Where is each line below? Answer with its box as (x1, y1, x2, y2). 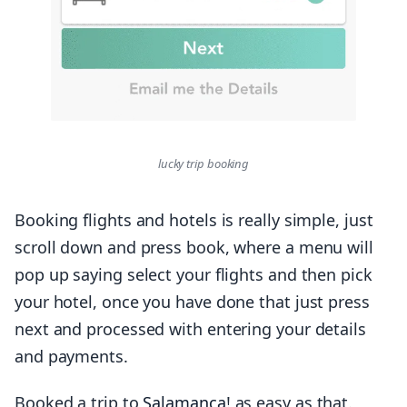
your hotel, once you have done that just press (15, 290, 370, 313)
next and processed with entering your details (15, 317, 366, 340)
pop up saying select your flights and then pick (15, 263, 372, 285)
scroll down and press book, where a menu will (15, 235, 373, 258)
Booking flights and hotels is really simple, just (15, 208, 373, 231)
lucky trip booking (157, 154, 250, 172)
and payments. (15, 344, 128, 367)
